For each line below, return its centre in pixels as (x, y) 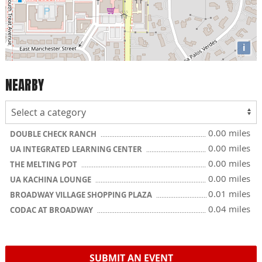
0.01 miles (229, 194)
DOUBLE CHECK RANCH (54, 134)
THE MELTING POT (44, 164)
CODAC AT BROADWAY (52, 210)
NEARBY (25, 85)
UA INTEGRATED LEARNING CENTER (77, 149)
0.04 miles (229, 209)
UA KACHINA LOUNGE (51, 180)
